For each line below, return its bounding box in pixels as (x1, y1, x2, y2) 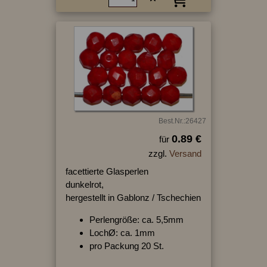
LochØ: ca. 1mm (89, 227, 155, 238)
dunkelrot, (65, 179, 104, 190)
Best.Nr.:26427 (158, 116, 206, 125)
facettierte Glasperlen (65, 166, 148, 176)
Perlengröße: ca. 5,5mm (89, 214, 184, 225)
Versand (169, 148, 201, 159)
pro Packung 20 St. (89, 240, 164, 251)
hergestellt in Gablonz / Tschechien (65, 192, 201, 203)
